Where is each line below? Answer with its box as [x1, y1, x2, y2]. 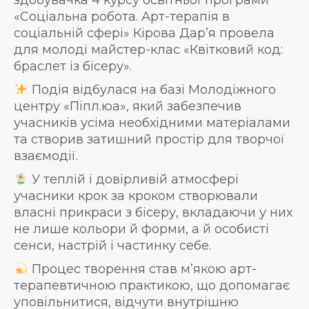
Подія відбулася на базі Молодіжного [28, 82, 276, 97]
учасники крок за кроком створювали [14, 188, 258, 203]
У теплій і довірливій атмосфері [28, 172, 239, 187]
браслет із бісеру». [14, 59, 132, 74]
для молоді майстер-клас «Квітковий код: [14, 42, 283, 57]
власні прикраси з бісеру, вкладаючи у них [14, 205, 292, 220]
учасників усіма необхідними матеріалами [14, 115, 290, 130]
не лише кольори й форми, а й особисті [14, 221, 269, 237]
